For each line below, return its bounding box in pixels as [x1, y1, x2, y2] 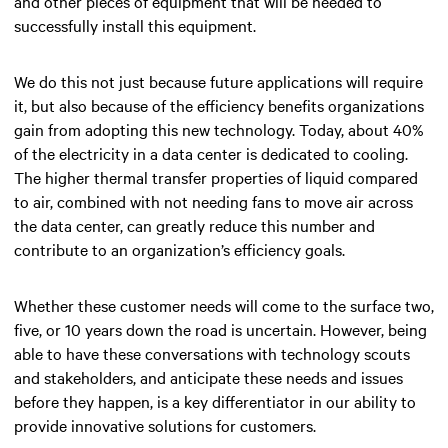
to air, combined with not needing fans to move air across [14, 190, 413, 213]
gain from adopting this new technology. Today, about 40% [14, 118, 424, 141]
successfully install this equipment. [14, 14, 256, 37]
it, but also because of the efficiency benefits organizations [14, 94, 424, 117]
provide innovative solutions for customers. [14, 414, 316, 437]
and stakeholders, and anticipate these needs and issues [14, 366, 403, 389]
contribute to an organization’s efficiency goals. [14, 238, 345, 261]
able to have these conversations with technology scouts [14, 342, 410, 365]
